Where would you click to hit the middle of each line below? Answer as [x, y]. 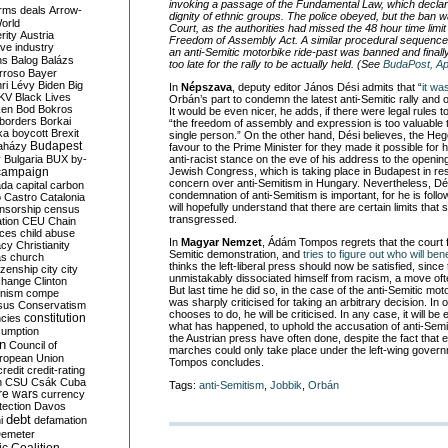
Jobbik [286, 385]
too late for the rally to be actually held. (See [276, 64]
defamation [60, 420]
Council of [33, 345]
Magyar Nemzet [221, 242]
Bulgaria [23, 159]
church [27, 257]
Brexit [65, 133]
